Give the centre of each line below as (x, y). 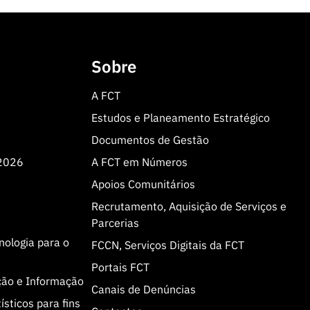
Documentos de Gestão (150, 140)
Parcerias (115, 223)
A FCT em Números (139, 162)
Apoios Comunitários (143, 184)
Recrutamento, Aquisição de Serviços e (189, 207)
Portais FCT (120, 267)
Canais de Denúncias (143, 290)
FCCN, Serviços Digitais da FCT (167, 245)
